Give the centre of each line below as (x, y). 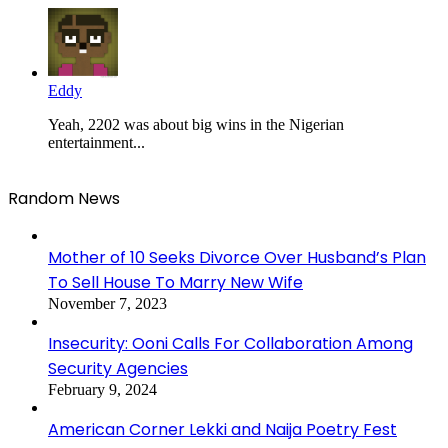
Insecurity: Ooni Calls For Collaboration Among (230, 343)
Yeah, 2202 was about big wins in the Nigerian (196, 124)
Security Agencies (118, 368)
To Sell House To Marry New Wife (175, 282)
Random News (64, 198)
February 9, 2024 (102, 389)
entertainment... (96, 142)
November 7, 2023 (107, 303)
